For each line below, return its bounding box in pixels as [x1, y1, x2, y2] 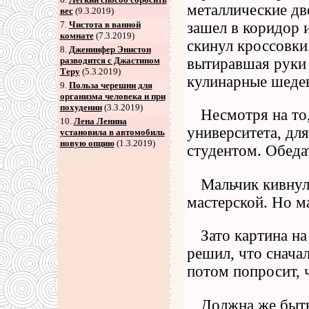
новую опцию [59, 138, 114, 148]
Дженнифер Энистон [68, 44, 151, 54]
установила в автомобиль [59, 127, 165, 137]
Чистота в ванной [68, 19, 141, 30]
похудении [59, 102, 102, 112]
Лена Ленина [73, 116, 127, 126]
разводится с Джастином [59, 55, 160, 66]
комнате [59, 30, 94, 41]
